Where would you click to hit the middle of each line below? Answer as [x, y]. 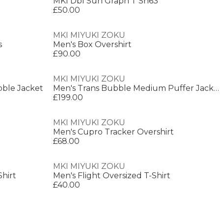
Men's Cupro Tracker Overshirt [113, 132]
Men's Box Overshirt [92, 44]
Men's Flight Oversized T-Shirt [112, 176]
